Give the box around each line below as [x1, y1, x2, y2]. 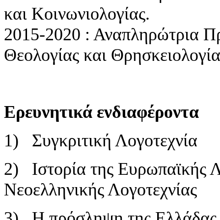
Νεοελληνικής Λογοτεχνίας [4, 179, 197, 199]
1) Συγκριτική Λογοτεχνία [4, 130, 197, 150]
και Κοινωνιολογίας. [4, 3, 150, 24]
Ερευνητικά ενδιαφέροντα [4, 102, 199, 122]
